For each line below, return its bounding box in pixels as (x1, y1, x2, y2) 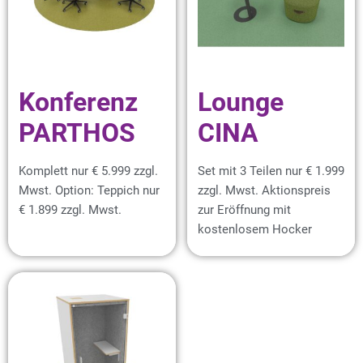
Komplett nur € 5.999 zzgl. (19, 164, 158, 178)
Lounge (198, 87, 284, 117)
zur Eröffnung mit (198, 203, 291, 217)
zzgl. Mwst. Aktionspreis (198, 183, 331, 198)
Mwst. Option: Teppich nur (19, 183, 160, 198)
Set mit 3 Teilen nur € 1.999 (198, 164, 344, 178)
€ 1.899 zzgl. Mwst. (19, 203, 122, 217)
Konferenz (19, 87, 138, 117)
